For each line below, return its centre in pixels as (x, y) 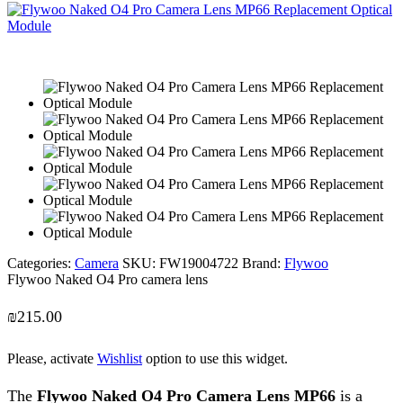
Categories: (39, 264)
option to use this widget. (215, 359)
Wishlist (120, 359)
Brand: (263, 264)
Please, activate (52, 359)
